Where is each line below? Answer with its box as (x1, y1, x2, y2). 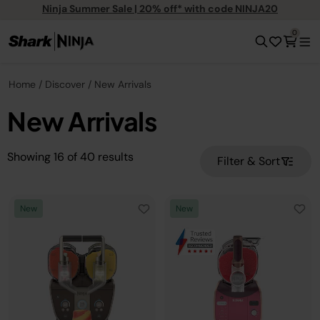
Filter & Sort (217, 154, 280, 169)
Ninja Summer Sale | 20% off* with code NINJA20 (42, 1, 278, 15)
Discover (45, 78, 85, 91)
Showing (7, 149, 51, 164)
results (98, 149, 134, 164)
